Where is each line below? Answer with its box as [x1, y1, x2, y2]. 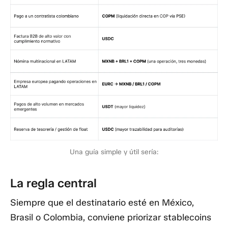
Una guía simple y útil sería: [70, 147, 158, 156]
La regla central [10, 176, 97, 191]
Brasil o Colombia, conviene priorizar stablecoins [10, 211, 211, 223]
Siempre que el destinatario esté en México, [10, 196, 194, 208]
